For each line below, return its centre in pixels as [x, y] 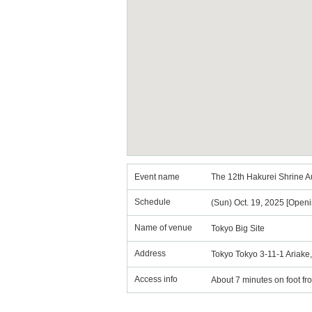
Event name [157, 177]
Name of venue [163, 228]
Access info [156, 279]
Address [150, 253]
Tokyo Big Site [238, 228]
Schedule [153, 202]
